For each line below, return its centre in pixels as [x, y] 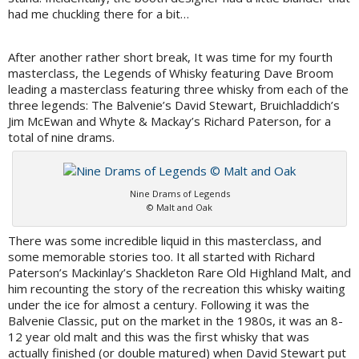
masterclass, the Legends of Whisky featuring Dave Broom [171, 73]
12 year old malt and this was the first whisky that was [159, 337]
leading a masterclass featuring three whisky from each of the [178, 89]
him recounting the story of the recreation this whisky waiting [177, 289]
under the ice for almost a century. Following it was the [159, 305]
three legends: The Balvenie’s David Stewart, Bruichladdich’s [174, 105]
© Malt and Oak [179, 208]
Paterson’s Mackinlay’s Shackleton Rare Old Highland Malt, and [179, 273]
